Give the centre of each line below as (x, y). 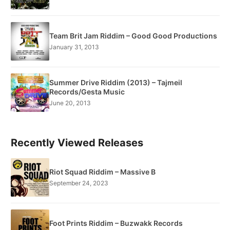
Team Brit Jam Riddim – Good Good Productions (133, 36)
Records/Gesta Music (87, 92)
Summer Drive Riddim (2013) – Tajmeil (116, 83)
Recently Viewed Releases (77, 142)
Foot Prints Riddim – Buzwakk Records (116, 223)
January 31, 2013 (74, 47)
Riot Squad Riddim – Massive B (102, 172)
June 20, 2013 (70, 103)
